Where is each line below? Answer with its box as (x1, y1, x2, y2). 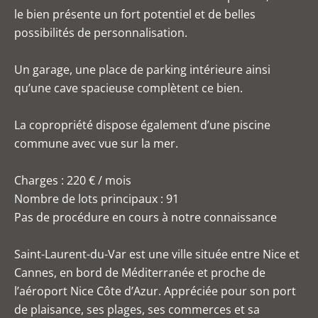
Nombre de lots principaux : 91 (14, 191, 179, 207)
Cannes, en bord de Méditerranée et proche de (14, 265, 265, 280)
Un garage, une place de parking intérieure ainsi (14, 62, 270, 77)
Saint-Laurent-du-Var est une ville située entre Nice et (14, 246, 300, 262)
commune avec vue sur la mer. (14, 136, 178, 151)
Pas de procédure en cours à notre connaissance (14, 209, 277, 225)
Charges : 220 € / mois (14, 172, 131, 188)
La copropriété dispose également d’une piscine (14, 117, 270, 133)
